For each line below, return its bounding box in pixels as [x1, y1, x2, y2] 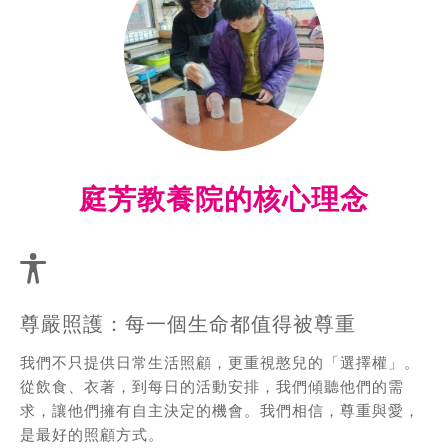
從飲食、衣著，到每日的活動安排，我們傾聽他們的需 [20, 375, 404, 396]
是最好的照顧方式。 [20, 423, 164, 444]
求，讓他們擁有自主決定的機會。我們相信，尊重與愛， [20, 399, 420, 420]
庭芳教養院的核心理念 [79, 184, 369, 216]
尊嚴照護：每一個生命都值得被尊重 [20, 313, 356, 336]
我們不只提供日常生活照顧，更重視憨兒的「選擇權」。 [20, 351, 420, 372]
